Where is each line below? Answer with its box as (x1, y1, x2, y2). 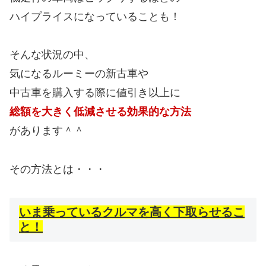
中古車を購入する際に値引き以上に (9, 87, 180, 99)
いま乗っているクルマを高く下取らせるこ (19, 205, 245, 218)
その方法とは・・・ (9, 163, 106, 175)
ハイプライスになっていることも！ (9, 10, 180, 23)
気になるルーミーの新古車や (9, 68, 148, 80)
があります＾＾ (9, 125, 84, 137)
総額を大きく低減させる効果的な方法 (9, 106, 191, 118)
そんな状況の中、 (9, 49, 95, 61)
